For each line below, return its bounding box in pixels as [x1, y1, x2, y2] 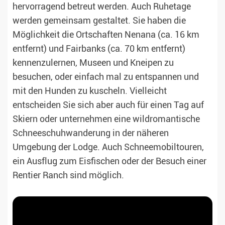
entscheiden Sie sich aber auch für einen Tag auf [13, 100, 204, 110]
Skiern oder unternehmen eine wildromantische [13, 114, 200, 125]
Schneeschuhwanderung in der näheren [13, 128, 169, 139]
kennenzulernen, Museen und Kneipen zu [13, 58, 174, 68]
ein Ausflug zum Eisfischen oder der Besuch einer [13, 156, 206, 167]
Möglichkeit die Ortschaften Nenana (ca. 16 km [13, 30, 199, 40]
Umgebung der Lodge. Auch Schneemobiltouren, [13, 142, 204, 153]
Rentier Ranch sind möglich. [13, 170, 124, 181]
